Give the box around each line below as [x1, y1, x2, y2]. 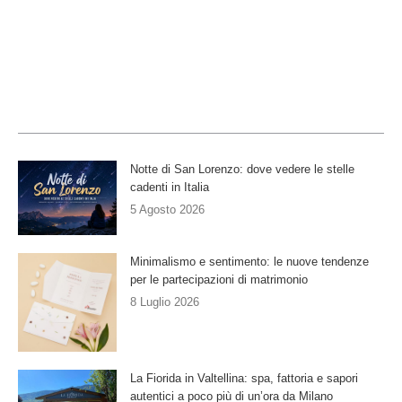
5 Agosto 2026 [130, 203, 205, 217]
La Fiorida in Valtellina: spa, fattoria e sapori [130, 371, 358, 385]
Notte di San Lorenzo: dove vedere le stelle [130, 162, 354, 177]
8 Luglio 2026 [130, 294, 199, 309]
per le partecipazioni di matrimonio [130, 272, 308, 286]
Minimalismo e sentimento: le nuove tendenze [130, 254, 369, 268]
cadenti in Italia [130, 180, 209, 195]
